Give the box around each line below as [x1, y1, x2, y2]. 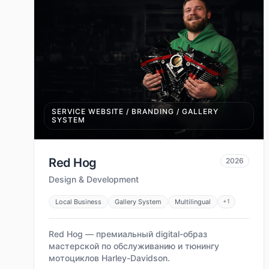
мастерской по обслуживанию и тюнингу [49, 240, 219, 251]
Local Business [55, 197, 101, 206]
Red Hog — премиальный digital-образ [49, 228, 207, 239]
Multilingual [175, 197, 211, 206]
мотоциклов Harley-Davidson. [49, 252, 170, 263]
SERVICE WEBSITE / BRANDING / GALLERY [52, 106, 219, 116]
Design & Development [49, 174, 139, 184]
